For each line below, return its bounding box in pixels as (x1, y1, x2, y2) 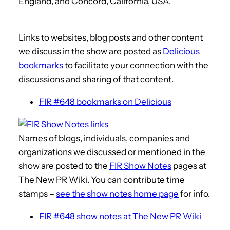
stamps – (18, 188, 56, 199)
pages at (171, 160, 206, 171)
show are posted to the (18, 160, 109, 171)
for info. (179, 188, 210, 199)
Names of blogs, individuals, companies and (18, 132, 190, 143)
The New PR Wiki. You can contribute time (18, 174, 185, 185)
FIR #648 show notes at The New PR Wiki (39, 210, 201, 221)
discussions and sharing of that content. (18, 73, 174, 84)
